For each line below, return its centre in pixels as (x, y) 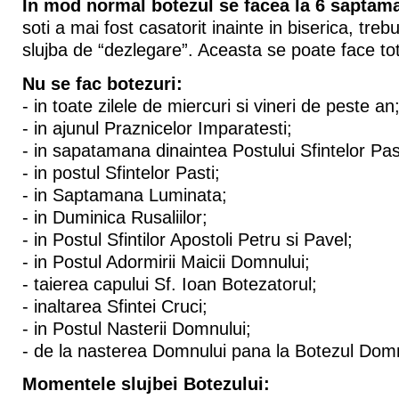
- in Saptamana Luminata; (124, 195)
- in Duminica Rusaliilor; (114, 217)
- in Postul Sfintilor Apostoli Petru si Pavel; (187, 239)
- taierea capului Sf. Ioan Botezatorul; (169, 284)
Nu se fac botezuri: (102, 83)
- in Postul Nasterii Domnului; (136, 328)
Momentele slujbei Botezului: (146, 384)
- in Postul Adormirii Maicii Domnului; (166, 261)
